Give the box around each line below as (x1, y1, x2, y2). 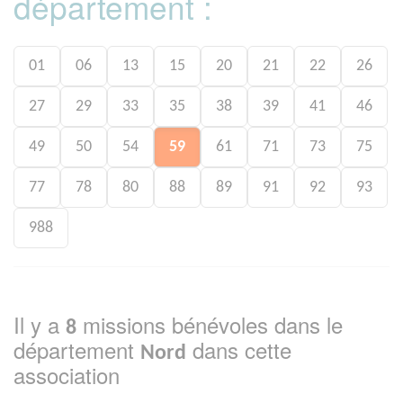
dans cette (186, 333, 291, 365)
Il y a (13, 308, 66, 340)
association (13, 358, 120, 390)
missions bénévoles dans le (76, 308, 343, 340)
